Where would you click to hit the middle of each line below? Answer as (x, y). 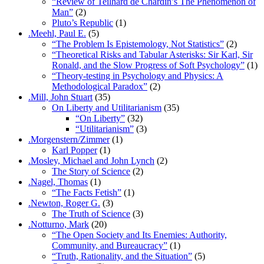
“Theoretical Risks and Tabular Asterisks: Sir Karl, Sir (152, 54)
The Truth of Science (91, 213)
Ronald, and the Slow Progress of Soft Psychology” (148, 65)
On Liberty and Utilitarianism (107, 107)
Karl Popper (75, 150)
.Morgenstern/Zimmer (69, 139)
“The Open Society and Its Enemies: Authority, (139, 235)
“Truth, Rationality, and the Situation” (122, 256)
